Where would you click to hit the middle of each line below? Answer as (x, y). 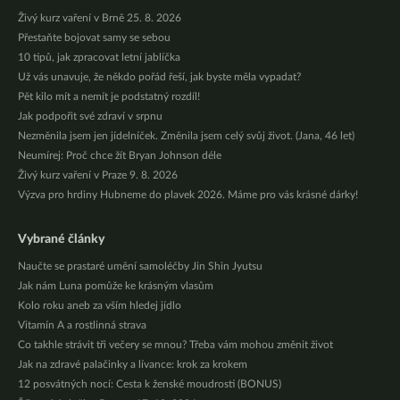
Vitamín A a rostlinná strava (82, 325)
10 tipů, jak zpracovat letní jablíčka (99, 58)
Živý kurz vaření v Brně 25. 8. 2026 (100, 18)
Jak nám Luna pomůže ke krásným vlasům (116, 286)
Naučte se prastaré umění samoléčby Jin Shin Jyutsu (140, 267)
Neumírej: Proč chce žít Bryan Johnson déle (120, 156)
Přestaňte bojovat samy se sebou (94, 38)
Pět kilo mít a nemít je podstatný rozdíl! (109, 97)
